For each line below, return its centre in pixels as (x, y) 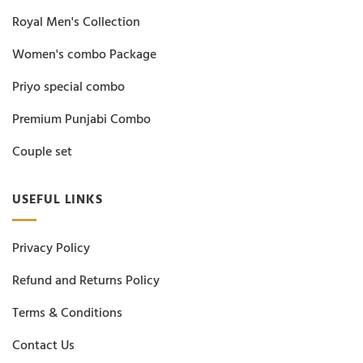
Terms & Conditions (67, 312)
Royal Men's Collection (76, 22)
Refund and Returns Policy (86, 280)
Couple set (42, 152)
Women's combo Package (84, 55)
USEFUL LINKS (58, 200)
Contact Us (43, 345)
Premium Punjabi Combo (81, 120)
